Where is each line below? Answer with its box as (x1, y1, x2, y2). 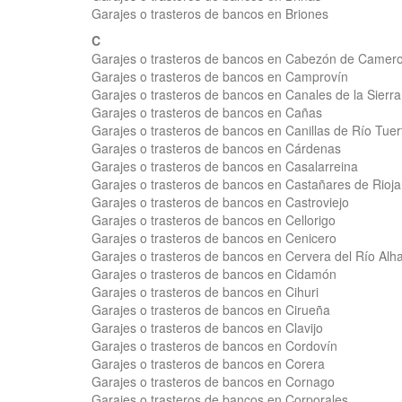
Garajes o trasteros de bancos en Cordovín (92, 336, 337, 354)
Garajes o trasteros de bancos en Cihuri (92, 283, 319, 301)
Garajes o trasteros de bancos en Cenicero (92, 229, 336, 247)
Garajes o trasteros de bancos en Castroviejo (92, 193, 349, 211)
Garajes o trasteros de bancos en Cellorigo (92, 211, 336, 229)
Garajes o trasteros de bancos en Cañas (92, 103, 322, 121)
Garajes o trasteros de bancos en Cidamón (92, 265, 336, 283)
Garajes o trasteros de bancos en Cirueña (92, 301, 330, 319)
